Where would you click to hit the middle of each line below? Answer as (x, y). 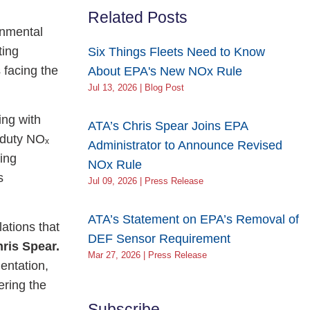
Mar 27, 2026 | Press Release (147, 255)
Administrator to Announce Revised (185, 145)
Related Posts (138, 17)
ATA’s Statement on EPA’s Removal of (193, 219)
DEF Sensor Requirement (159, 239)
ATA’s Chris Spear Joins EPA (168, 126)
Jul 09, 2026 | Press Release (146, 181)
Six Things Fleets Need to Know (176, 52)
